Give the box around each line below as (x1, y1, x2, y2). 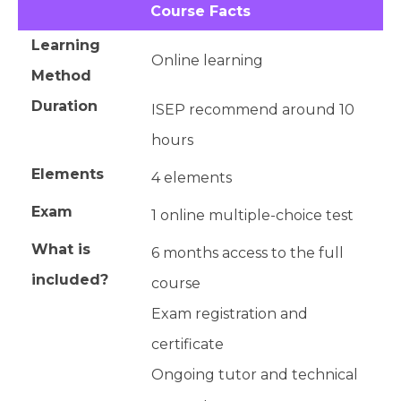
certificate (151, 336, 224, 354)
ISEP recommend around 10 (151, 101, 354, 119)
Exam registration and (151, 305, 308, 323)
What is (31, 241, 90, 259)
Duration (31, 98, 98, 115)
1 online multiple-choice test (151, 207, 354, 225)
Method (31, 67, 91, 85)
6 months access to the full (151, 244, 344, 262)
